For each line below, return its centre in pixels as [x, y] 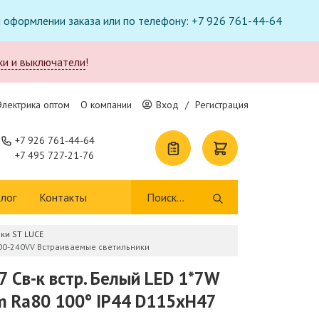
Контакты [63, 197]
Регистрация [222, 105]
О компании [106, 105]
